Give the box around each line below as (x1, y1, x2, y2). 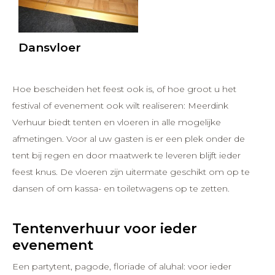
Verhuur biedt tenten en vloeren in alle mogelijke (12, 117, 221, 128)
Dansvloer (18, 41, 81, 55)
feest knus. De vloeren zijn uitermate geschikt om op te (12, 166, 250, 177)
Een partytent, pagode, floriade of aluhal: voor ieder (12, 261, 231, 273)
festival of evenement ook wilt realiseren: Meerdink (12, 100, 228, 111)
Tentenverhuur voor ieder (12, 220, 197, 238)
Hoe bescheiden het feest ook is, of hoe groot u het (12, 83, 236, 95)
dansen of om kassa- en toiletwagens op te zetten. (12, 183, 230, 194)
